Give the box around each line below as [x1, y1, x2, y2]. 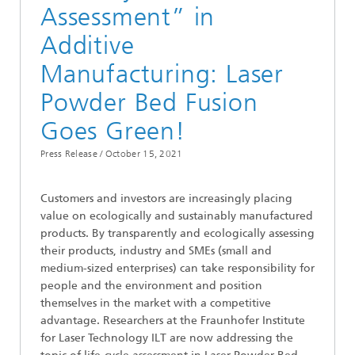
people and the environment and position [40, 279, 262, 292]
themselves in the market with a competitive [40, 296, 271, 310]
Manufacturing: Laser [40, 59, 284, 89]
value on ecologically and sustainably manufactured [40, 209, 313, 223]
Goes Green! [40, 116, 185, 146]
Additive [40, 30, 135, 60]
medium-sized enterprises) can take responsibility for [40, 261, 315, 275]
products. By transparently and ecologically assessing [40, 227, 315, 240]
